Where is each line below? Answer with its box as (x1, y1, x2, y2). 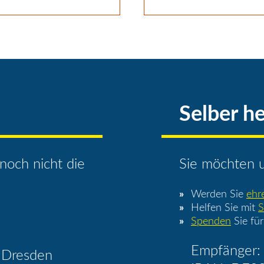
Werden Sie (190, 189, 246, 200)
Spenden (190, 216, 231, 227)
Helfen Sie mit (190, 202, 258, 213)
